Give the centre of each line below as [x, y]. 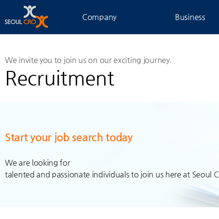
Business [190, 17]
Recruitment [60, 78]
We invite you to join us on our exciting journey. [88, 60]
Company [99, 17]
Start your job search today [69, 137]
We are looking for [38, 163]
